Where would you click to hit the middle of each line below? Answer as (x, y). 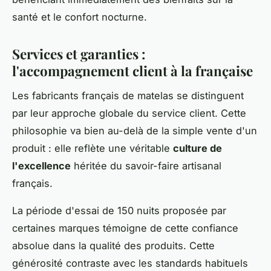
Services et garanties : (79, 54)
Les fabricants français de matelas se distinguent (128, 95)
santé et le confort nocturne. (80, 17)
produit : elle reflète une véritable (93, 148)
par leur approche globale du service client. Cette (129, 113)
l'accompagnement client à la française (132, 70)
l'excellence (41, 165)
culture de (198, 148)
